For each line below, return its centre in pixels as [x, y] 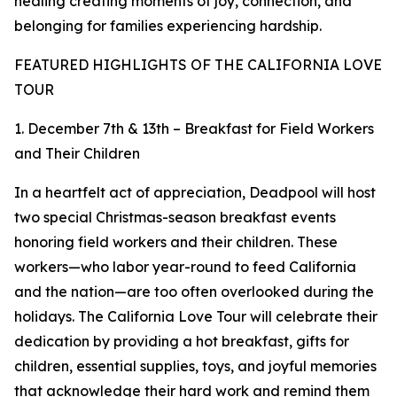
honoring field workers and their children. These [176, 242]
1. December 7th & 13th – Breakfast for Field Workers [194, 129]
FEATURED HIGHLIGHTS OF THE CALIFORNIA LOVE [198, 65]
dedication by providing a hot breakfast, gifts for [182, 342]
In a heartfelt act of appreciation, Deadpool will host [195, 193]
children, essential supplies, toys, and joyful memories [195, 366]
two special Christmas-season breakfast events [175, 218]
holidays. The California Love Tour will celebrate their [196, 317]
